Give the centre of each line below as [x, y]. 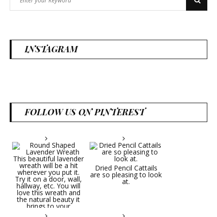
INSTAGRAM [51, 49]
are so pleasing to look [126, 175]
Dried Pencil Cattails [126, 168]
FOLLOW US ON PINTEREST [85, 112]
